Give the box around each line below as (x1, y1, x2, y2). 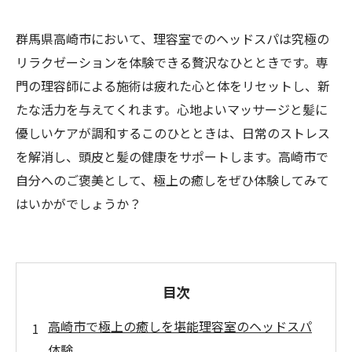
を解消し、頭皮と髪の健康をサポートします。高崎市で (16, 147, 328, 166)
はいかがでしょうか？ (16, 194, 141, 213)
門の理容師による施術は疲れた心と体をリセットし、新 (16, 76, 330, 95)
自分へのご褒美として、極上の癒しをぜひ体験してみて (16, 170, 329, 189)
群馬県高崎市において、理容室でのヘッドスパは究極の (16, 29, 329, 48)
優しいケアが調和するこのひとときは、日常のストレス (16, 123, 330, 142)
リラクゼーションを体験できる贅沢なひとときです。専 (16, 53, 328, 71)
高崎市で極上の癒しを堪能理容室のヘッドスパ (48, 317, 312, 335)
